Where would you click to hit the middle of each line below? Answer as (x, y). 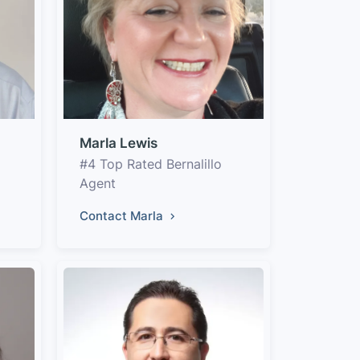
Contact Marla (123, 216)
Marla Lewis (119, 143)
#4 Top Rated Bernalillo (151, 164)
